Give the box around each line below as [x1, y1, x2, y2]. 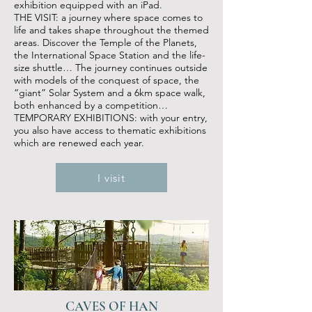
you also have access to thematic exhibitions [14, 124, 206, 136]
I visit [97, 171, 125, 185]
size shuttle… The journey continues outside [14, 61, 208, 74]
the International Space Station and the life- [14, 49, 205, 61]
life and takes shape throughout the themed [14, 24, 209, 36]
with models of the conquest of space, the [14, 74, 199, 86]
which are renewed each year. [14, 136, 144, 149]
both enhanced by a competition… [14, 99, 168, 111]
